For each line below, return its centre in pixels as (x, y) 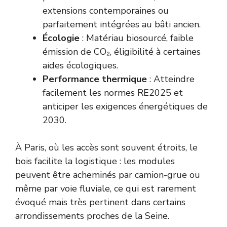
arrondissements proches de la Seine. (92, 216)
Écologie (61, 38)
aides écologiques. (80, 66)
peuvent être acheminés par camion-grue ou (108, 175)
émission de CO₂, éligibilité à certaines (122, 52)
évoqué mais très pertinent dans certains (100, 202)
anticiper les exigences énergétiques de (125, 107)
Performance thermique (95, 79)
